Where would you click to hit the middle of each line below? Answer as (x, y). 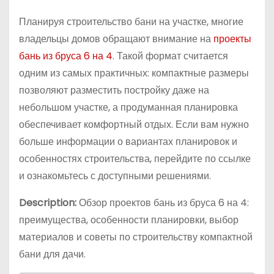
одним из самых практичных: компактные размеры (134, 73)
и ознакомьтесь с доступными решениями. (115, 176)
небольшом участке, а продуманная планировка (128, 107)
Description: (48, 202)
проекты (232, 39)
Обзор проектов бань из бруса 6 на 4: (163, 202)
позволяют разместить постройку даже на (114, 90)
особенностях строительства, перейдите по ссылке (135, 158)
